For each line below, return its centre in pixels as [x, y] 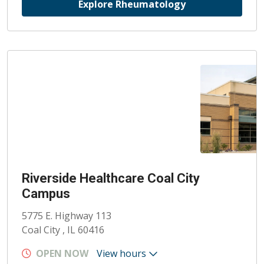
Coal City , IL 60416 [63, 230]
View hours [123, 254]
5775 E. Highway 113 [67, 216]
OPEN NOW [62, 254]
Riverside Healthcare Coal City [111, 179]
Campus [46, 194]
